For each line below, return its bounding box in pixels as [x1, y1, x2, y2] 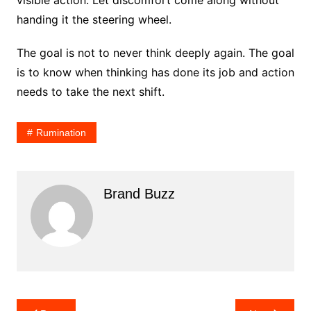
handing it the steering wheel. [16, 12, 175, 27]
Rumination [35, 127, 86, 139]
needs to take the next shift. [16, 85, 168, 99]
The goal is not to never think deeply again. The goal [16, 46, 294, 60]
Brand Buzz [103, 186, 175, 202]
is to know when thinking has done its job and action [16, 65, 294, 80]
